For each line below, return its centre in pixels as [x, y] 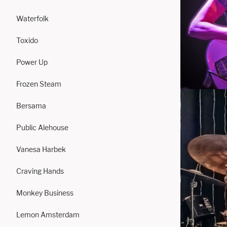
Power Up [32, 62]
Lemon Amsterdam [48, 215]
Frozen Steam [39, 84]
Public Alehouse [42, 127]
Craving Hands [40, 171]
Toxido [27, 40]
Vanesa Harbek [41, 149]
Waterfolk [32, 18]
